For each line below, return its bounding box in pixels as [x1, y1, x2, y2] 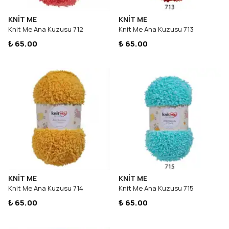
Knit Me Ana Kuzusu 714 [8, 184, 83, 193]
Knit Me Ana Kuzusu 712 [8, 25, 83, 34]
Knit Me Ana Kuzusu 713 [119, 25, 194, 34]
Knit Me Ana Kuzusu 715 [119, 184, 194, 193]
